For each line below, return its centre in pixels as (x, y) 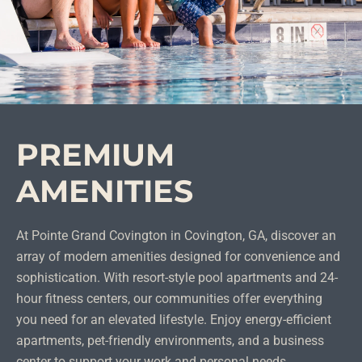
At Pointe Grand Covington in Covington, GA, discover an (176, 236)
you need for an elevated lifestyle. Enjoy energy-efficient (174, 320)
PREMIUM (95, 155)
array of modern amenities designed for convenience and (178, 257)
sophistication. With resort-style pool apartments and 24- (177, 278)
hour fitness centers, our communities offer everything (169, 299)
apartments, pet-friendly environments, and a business (170, 341)
